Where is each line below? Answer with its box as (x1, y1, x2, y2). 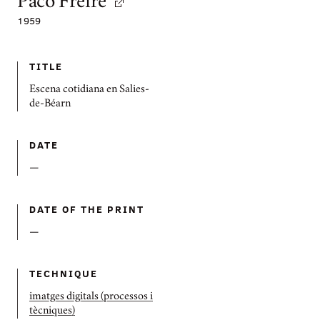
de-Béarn (29, 99, 71, 109)
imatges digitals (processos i (29, 292, 153, 302)
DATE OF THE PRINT (29, 202, 144, 216)
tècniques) (29, 306, 75, 316)
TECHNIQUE (29, 266, 99, 280)
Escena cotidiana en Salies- (29, 85, 149, 95)
